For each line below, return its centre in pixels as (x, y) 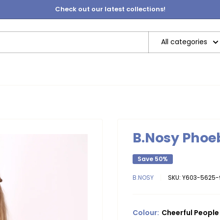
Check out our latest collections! (110, 9)
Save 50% (153, 159)
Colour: (147, 212)
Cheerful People (190, 212)
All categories (184, 41)
